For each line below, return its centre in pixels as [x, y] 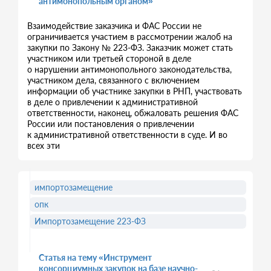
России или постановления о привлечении [111, 124]
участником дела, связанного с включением [113, 80]
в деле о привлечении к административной [113, 102]
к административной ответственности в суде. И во [127, 135]
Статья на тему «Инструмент [95, 257]
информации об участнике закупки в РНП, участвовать [135, 91]
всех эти [44, 145]
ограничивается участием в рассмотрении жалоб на [130, 37]
